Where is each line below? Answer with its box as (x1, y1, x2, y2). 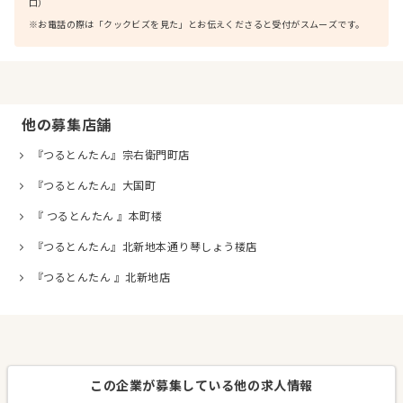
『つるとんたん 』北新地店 (32, 272, 171, 284)
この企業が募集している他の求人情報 (90, 379, 313, 393)
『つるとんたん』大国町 (32, 180, 157, 193)
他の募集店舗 (22, 118, 112, 133)
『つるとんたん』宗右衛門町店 (32, 149, 190, 162)
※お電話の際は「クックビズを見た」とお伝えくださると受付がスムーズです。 (29, 20, 365, 30)
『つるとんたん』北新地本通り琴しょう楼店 (32, 241, 257, 254)
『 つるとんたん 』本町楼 (32, 210, 163, 223)
